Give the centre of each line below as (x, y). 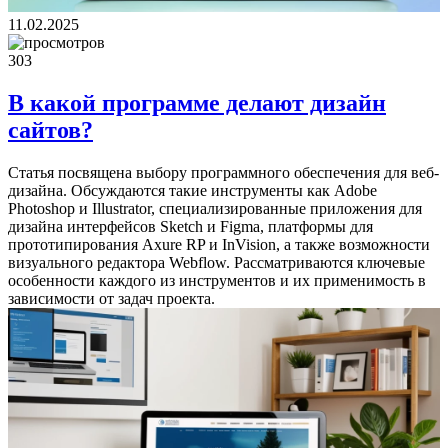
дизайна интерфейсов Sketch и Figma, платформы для (190, 227)
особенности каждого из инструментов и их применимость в (217, 281)
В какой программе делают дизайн (197, 103)
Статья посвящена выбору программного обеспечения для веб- (223, 173)
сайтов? (50, 130)
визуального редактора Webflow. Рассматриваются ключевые (216, 263)
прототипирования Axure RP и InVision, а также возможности (219, 245)
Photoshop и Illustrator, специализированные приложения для (215, 209)
